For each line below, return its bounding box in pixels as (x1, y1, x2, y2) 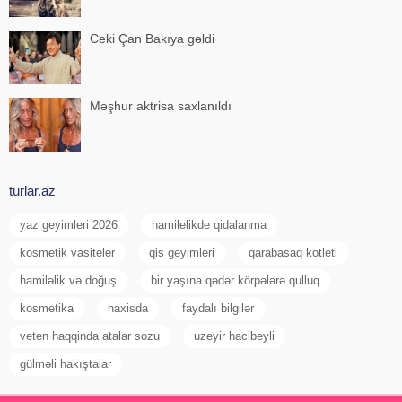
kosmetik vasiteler (20, 246, 115, 259)
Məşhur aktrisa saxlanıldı (90, 99, 232, 113)
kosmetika (20, 301, 74, 315)
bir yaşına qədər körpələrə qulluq (151, 274, 319, 287)
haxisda (108, 301, 148, 315)
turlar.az (9, 183, 56, 198)
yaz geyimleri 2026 (20, 218, 118, 232)
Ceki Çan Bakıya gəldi (90, 31, 214, 46)
